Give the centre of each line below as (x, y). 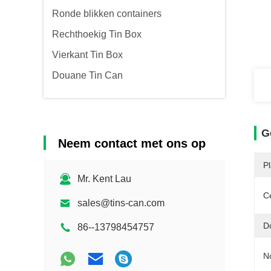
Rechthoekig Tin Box (97, 34)
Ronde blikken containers (107, 14)
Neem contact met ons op (132, 143)
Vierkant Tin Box (87, 55)
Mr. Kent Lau (104, 179)
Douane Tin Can (87, 75)
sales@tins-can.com (121, 203)
